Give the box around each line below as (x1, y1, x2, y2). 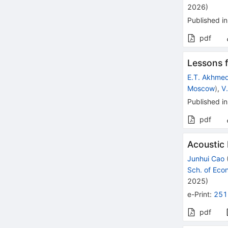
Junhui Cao (187, 154, 225, 163)
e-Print (187, 190, 210, 199)
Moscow (187, 84, 215, 93)
